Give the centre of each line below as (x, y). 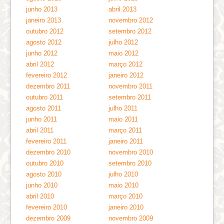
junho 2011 (42, 119)
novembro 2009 (131, 218)
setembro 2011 (130, 97)
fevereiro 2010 (47, 207)
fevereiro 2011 (46, 141)
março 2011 (125, 130)
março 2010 (126, 196)
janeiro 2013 (44, 20)
